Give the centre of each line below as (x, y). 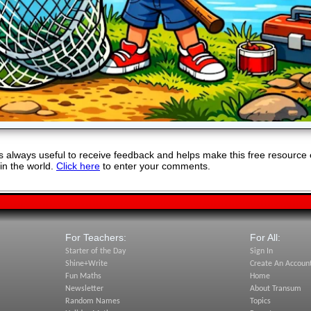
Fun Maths (83, 276)
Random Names (92, 301)
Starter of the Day (95, 251)
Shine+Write (86, 264)
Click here (78, 166)
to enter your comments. (155, 166)
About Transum (276, 289)
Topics (261, 301)
